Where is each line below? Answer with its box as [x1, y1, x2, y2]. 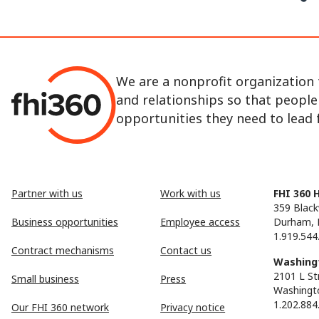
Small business [11, 272, 79, 286]
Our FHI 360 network [11, 300, 109, 315]
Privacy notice [160, 300, 226, 315]
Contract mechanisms [11, 244, 114, 258]
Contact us [160, 244, 212, 258]
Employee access [160, 215, 241, 229]
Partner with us [11, 187, 83, 201]
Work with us [160, 187, 221, 201]
